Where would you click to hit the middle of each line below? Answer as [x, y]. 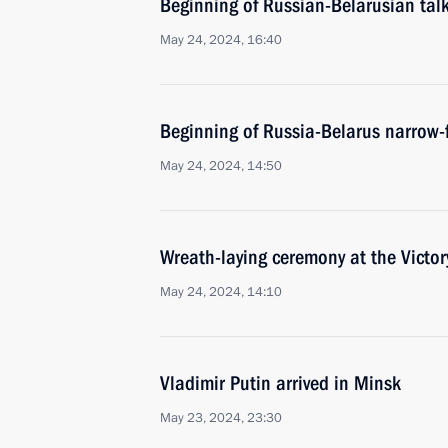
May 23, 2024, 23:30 [221, 418]
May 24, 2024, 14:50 [221, 166]
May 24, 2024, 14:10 [221, 292]
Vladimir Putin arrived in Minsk [280, 383]
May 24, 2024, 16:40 [221, 40]
